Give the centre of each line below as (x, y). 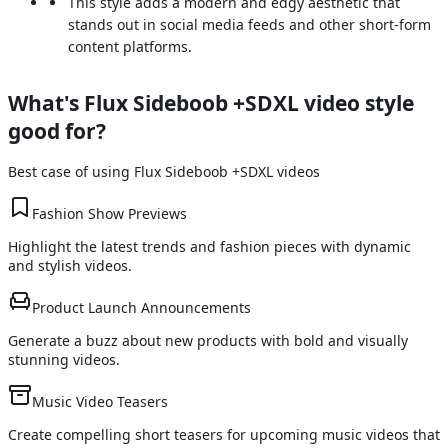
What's (46, 102)
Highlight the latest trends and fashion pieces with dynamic (209, 247)
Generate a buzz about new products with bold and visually (208, 341)
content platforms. (129, 46)
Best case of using (71, 172)
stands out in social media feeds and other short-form (249, 24)
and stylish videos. (70, 266)
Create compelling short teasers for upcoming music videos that (224, 435)
